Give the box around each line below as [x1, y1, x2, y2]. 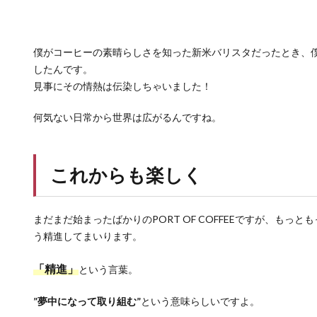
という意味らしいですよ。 [141, 295, 260, 308]
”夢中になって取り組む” [33, 295, 141, 308]
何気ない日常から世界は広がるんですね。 [33, 111, 221, 124]
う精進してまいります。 [33, 230, 142, 243]
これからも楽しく [50, 163, 202, 187]
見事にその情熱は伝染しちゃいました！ [33, 80, 212, 93]
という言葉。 [79, 263, 138, 276]
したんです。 [33, 63, 93, 76]
